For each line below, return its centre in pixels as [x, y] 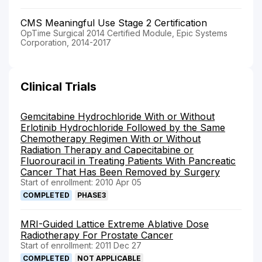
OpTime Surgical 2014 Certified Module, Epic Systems [124, 33]
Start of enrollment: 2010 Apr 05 [81, 182]
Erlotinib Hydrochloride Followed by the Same [123, 127]
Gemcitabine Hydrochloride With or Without [118, 116]
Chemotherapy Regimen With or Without [111, 138]
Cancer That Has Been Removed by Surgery [120, 172]
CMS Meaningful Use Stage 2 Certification [114, 23]
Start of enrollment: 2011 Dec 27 [81, 245]
